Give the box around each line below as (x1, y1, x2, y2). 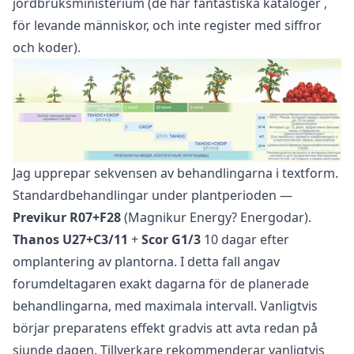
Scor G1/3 (141, 231, 201, 249)
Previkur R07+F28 (13, 209, 121, 227)
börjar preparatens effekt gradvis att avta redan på (13, 319, 318, 337)
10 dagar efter (201, 231, 289, 249)
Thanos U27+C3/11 (13, 231, 128, 249)
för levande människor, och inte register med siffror (13, 16, 322, 34)
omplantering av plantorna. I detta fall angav (13, 253, 280, 271)
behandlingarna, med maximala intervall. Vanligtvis (13, 297, 318, 315)
